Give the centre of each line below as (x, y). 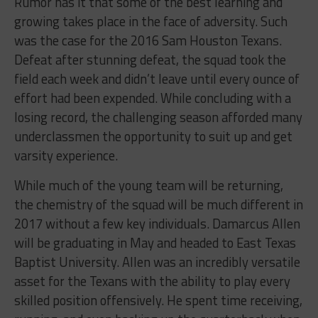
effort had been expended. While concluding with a (152, 98)
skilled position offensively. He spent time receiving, (158, 301)
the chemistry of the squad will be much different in (158, 205)
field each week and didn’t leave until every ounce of (157, 79)
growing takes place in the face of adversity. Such (150, 22)
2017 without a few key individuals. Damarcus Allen (157, 224)
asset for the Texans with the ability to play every (152, 281)
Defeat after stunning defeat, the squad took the (150, 60)
